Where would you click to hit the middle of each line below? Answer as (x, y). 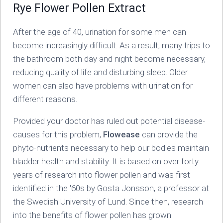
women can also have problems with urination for (103, 85)
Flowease (121, 134)
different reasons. (45, 99)
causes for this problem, (58, 134)
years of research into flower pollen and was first (101, 174)
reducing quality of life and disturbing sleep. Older (100, 72)
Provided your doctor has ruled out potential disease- (109, 121)
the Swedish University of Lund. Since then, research (108, 201)
